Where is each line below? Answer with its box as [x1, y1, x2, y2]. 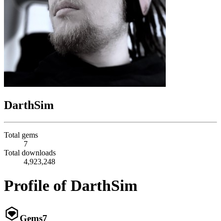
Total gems [4, 130, 38, 139]
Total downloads [4, 148, 56, 157]
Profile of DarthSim [4, 177, 138, 195]
